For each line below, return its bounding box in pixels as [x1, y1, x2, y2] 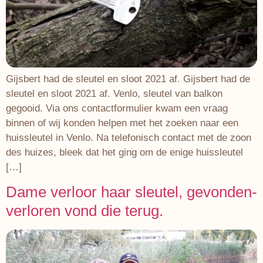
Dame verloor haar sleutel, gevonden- [6, 183, 257, 201]
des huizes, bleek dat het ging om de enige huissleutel [6, 146, 243, 158]
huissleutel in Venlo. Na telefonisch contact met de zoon [6, 131, 251, 143]
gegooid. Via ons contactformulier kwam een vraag [6, 102, 228, 114]
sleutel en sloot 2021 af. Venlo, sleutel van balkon [6, 87, 222, 99]
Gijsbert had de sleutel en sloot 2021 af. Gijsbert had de [6, 73, 250, 85]
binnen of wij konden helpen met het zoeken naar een [6, 117, 238, 129]
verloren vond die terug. [6, 201, 163, 220]
